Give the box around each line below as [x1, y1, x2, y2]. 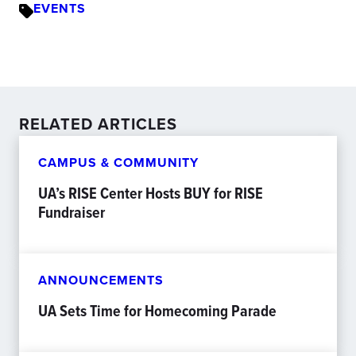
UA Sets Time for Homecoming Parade [38, 299, 277, 323]
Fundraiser [38, 200, 105, 224]
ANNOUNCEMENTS [38, 271, 164, 289]
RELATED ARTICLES [19, 112, 177, 136]
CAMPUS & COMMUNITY [38, 153, 199, 172]
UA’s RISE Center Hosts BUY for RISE [38, 181, 263, 205]
